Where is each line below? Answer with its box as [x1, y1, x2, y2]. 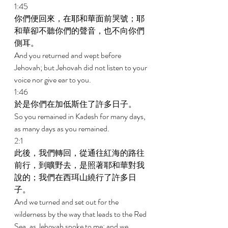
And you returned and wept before [14, 49, 123, 61]
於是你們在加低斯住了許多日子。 [14, 98, 138, 110]
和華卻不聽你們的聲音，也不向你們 [14, 25, 145, 37]
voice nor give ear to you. [14, 74, 93, 85]
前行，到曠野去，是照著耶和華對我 [14, 159, 145, 171]
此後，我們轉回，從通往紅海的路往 [14, 147, 145, 159]
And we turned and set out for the [14, 196, 120, 208]
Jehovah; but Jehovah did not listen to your [14, 62, 149, 73]
